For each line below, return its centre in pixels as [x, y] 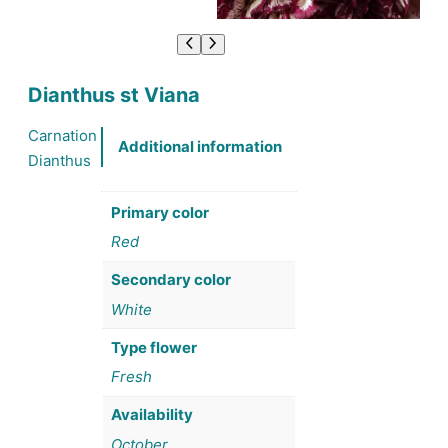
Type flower [153, 347]
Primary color [159, 212]
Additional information [200, 147]
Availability [151, 415]
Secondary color [170, 280]
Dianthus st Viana [114, 94]
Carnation [62, 135]
